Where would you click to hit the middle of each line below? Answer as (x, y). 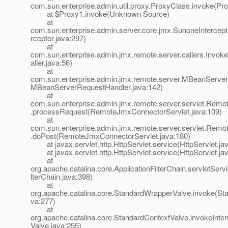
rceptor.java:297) (58, 38)
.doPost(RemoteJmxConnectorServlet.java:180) (110, 136)
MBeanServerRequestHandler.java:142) (97, 87)
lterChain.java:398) (62, 177)
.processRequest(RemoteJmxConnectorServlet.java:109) (126, 111)
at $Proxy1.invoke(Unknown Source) (100, 14)
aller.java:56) (51, 63)
